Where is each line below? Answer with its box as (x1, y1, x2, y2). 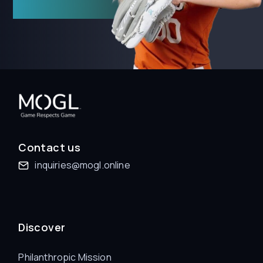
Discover (18, 220, 66, 235)
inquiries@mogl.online (35, 159, 130, 172)
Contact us (18, 140, 81, 155)
